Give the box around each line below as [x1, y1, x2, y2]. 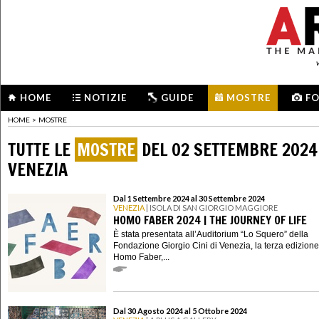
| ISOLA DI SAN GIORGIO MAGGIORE [145, 203, 278, 213]
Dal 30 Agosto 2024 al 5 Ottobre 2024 [113, 306, 247, 316]
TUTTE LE [8, 137, 75, 162]
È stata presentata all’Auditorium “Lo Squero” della [113, 229, 308, 239]
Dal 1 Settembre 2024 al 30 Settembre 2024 [113, 194, 265, 204]
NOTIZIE [84, 92, 127, 103]
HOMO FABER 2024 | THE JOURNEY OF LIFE [113, 211, 307, 228]
